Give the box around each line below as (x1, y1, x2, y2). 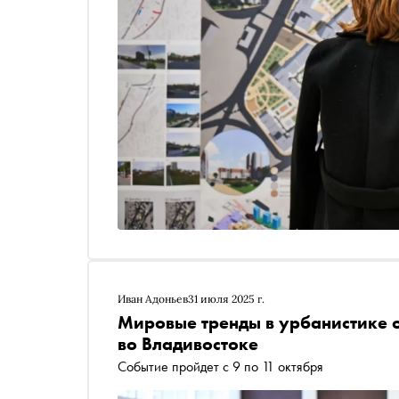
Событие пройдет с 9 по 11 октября (118, 356, 323, 376)
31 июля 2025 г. (188, 291, 265, 305)
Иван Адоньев (118, 291, 188, 305)
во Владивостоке (118, 331, 258, 355)
